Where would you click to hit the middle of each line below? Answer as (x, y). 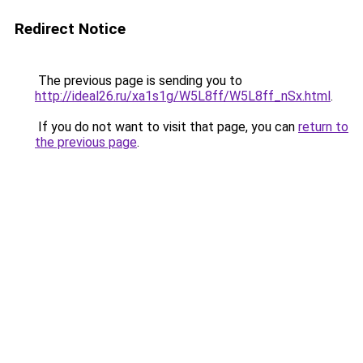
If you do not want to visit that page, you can (167, 127)
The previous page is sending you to (139, 81)
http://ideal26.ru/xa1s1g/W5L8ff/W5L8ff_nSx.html (183, 96)
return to (323, 127)
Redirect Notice (70, 29)
